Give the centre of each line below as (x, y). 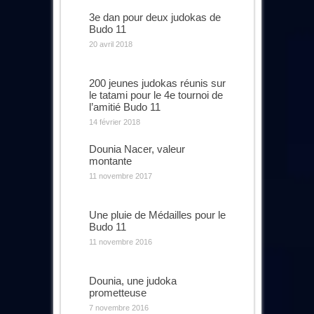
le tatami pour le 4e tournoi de (156, 95)
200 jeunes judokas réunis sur (157, 83)
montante (110, 161)
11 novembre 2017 (120, 176)
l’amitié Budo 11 (124, 107)
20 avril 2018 (110, 44)
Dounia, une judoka (132, 280)
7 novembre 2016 (118, 307)
